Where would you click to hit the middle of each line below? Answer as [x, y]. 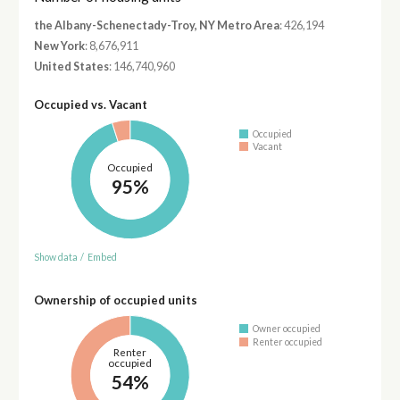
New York [59, 46]
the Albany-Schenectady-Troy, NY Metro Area [156, 25]
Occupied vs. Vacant [90, 105]
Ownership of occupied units [115, 300]
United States [71, 67]
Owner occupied [287, 329]
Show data [55, 257]
